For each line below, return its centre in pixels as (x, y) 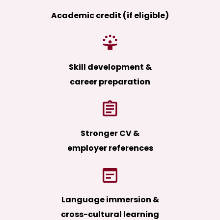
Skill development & (110, 67)
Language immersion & (110, 200)
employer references (110, 148)
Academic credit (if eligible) (110, 16)
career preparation (110, 82)
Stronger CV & (110, 134)
